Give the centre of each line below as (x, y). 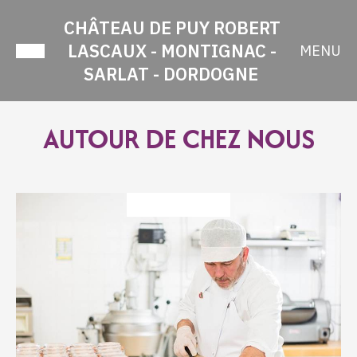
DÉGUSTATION (178, 205)
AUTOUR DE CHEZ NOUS (178, 139)
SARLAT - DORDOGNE (171, 74)
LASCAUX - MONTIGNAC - (172, 51)
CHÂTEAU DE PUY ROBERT (172, 27)
